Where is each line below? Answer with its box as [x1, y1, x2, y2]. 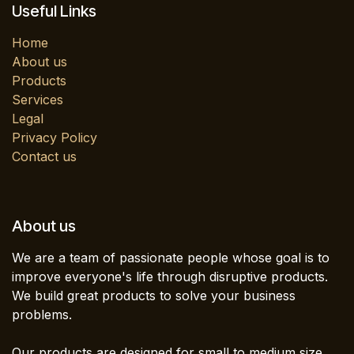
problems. [12, 307, 72, 323]
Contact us [12, 149, 77, 165]
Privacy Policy [12, 130, 97, 146]
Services [12, 92, 63, 108]
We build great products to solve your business [12, 288, 296, 304]
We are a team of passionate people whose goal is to [12, 250, 330, 266]
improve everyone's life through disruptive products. [12, 269, 328, 285]
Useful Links [12, 2, 96, 21]
